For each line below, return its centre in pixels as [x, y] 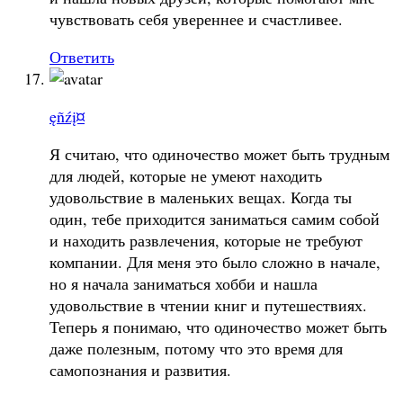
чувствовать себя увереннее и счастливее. [196, 18]
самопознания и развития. [140, 369]
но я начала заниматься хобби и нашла [184, 283]
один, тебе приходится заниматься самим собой [215, 218]
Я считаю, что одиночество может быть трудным [219, 153]
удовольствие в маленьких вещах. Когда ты [201, 197]
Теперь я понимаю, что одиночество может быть [218, 326]
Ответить [82, 56]
